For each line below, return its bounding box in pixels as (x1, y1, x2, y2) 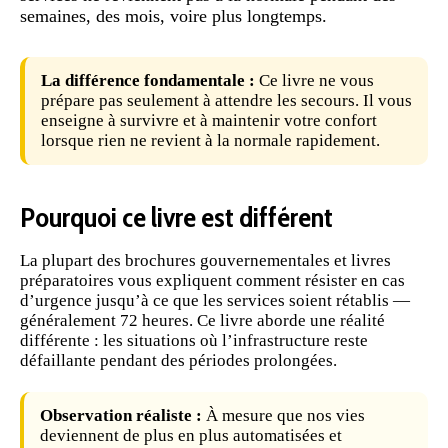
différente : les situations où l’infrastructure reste (20, 331, 368, 351)
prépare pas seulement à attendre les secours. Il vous (41, 90, 412, 110)
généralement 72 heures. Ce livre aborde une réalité (20, 311, 385, 331)
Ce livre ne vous (255, 70, 374, 90)
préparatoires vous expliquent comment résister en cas (20, 271, 405, 291)
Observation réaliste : (40, 405, 202, 425)
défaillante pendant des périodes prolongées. (20, 351, 337, 371)
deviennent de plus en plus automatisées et (40, 425, 342, 445)
